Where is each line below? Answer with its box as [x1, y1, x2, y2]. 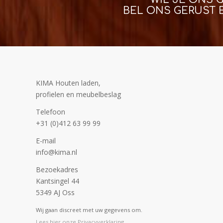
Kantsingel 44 [36, 176, 79, 186]
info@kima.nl [36, 147, 77, 157]
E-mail [36, 135, 56, 145]
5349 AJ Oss [36, 187, 75, 197]
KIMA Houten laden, [36, 78, 101, 88]
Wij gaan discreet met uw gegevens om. [36, 206, 142, 214]
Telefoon [36, 107, 65, 116]
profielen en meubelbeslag [36, 89, 121, 99]
